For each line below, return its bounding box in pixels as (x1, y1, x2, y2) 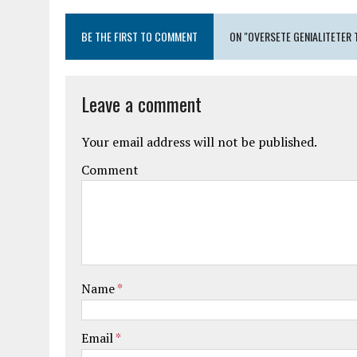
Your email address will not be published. (81, 133, 317, 151)
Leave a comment (81, 89, 202, 118)
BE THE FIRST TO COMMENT (81, 28, 198, 45)
